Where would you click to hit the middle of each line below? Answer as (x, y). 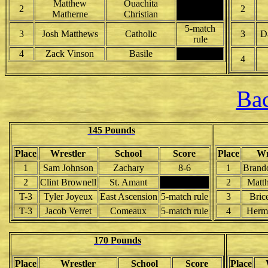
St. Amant (128, 182)
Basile (141, 54)
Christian (141, 14)
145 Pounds (111, 130)
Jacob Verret (68, 211)
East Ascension (128, 197)
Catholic (141, 34)
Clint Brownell (68, 182)
